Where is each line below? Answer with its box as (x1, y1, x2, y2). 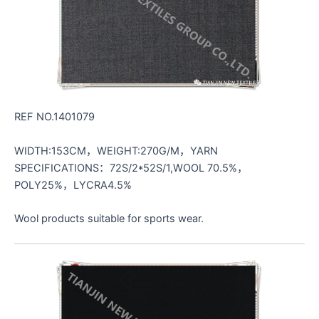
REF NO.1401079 (14, 110, 95, 124)
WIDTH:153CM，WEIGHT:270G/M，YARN (14, 144, 218, 157)
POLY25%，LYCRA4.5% (14, 178, 132, 192)
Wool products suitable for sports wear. (14, 211, 204, 225)
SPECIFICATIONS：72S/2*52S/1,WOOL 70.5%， (14, 161, 248, 174)
